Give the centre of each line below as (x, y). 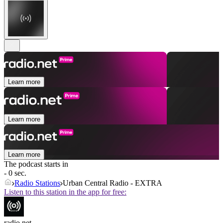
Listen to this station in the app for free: (65, 192)
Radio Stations (37, 183)
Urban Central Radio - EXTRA (112, 183)
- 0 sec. (15, 173)
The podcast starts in (36, 164)
